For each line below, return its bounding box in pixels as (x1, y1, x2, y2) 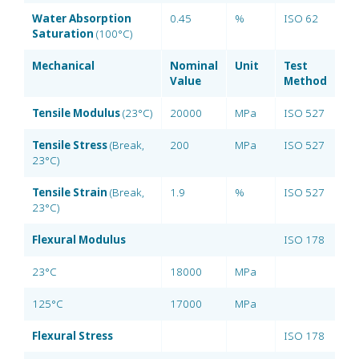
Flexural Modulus (32, 232, 126, 247)
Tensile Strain (32, 185, 107, 200)
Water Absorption (32, 11, 131, 26)
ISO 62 (284, 11, 318, 26)
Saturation (32, 26, 94, 41)
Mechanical (32, 58, 95, 73)
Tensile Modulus (32, 106, 120, 120)
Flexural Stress (32, 329, 113, 343)
